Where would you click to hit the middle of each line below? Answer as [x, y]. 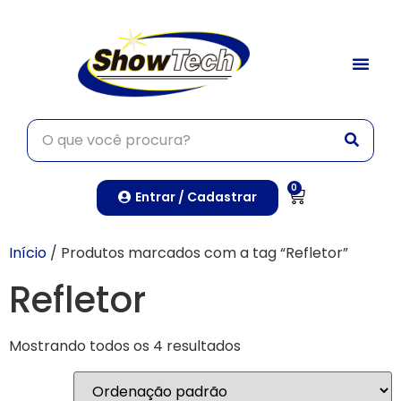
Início [28, 252]
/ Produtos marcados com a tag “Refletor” [197, 252]
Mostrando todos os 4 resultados [125, 346]
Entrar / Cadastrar [196, 196]
